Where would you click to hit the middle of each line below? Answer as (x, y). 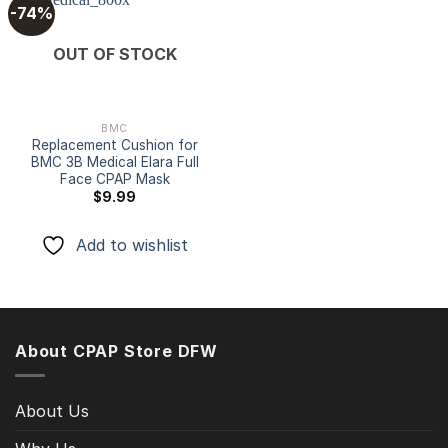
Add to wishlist (132, 245)
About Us (52, 411)
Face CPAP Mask (114, 178)
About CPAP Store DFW (116, 350)
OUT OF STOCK (114, 53)
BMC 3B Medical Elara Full (114, 161)
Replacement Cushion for (114, 144)
